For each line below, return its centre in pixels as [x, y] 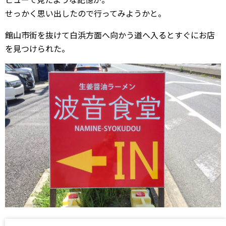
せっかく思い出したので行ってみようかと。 [86, 13]
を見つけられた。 [37, 48]
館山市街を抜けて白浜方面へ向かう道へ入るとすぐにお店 [110, 35]
